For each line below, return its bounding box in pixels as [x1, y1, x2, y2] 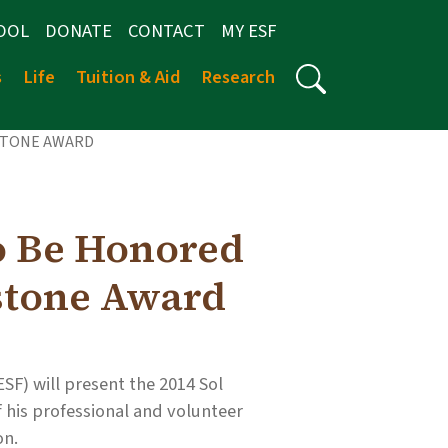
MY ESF [221, 18, 276, 44]
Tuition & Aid [75, 64, 181, 90]
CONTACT [128, 18, 205, 44]
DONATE [45, 18, 112, 44]
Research [201, 64, 276, 90]
